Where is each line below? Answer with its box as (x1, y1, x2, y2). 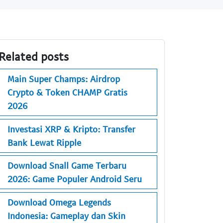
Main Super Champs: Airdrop (7, 73, 120, 85)
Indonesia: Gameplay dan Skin (7, 210, 125, 221)
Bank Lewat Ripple (7, 136, 81, 148)
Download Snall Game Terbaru (7, 160, 126, 171)
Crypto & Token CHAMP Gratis (7, 87, 127, 98)
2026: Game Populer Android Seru (7, 173, 142, 185)
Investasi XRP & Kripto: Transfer (7, 123, 135, 134)
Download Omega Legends (7, 196, 111, 208)
